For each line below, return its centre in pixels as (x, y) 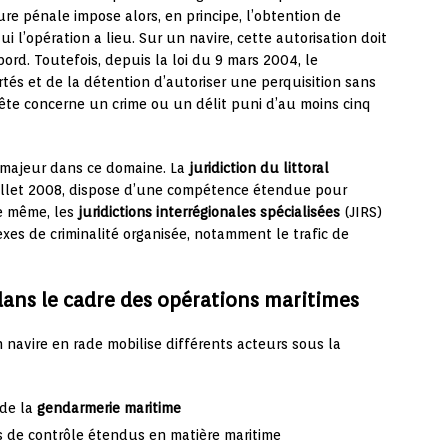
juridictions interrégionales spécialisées (209, 212)
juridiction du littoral (259, 168)
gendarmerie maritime (109, 408)
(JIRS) (361, 212)
